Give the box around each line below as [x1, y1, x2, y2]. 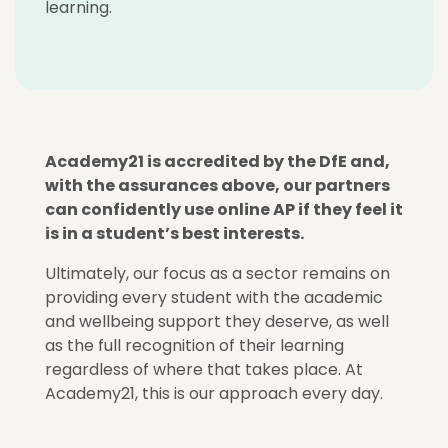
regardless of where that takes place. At [45, 358, 363, 382]
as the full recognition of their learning [45, 334, 344, 358]
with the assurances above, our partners [45, 174, 390, 198]
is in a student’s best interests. [45, 222, 307, 246]
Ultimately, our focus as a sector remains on [45, 262, 390, 286]
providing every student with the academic [45, 286, 383, 310]
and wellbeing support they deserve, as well [45, 310, 389, 334]
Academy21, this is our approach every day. [45, 382, 387, 406]
